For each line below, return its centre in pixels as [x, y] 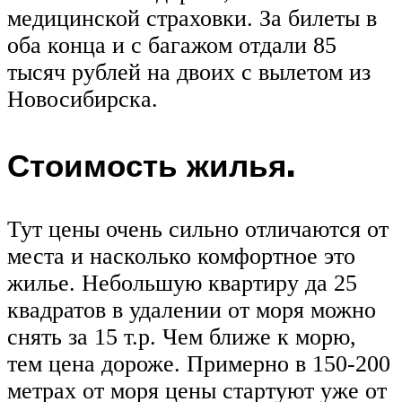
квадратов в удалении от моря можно [192, 310]
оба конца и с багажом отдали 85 [172, 46]
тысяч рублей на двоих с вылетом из [189, 73]
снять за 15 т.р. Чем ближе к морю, [182, 336]
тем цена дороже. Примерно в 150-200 [199, 363]
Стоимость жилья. [151, 165]
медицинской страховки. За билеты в [192, 19]
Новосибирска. [83, 100]
